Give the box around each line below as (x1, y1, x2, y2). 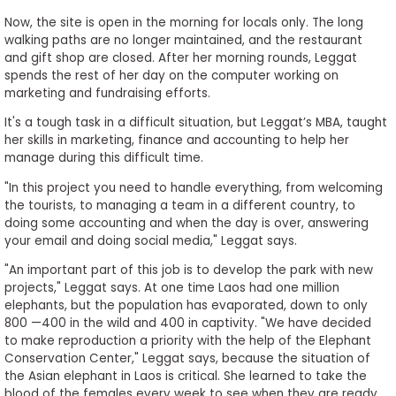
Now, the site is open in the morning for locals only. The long (4, 13, 363, 31)
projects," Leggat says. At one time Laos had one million (4, 279, 339, 297)
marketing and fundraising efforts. (4, 84, 210, 102)
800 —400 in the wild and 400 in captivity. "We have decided (4, 315, 371, 332)
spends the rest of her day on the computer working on (4, 66, 339, 84)
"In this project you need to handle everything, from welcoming (4, 179, 383, 196)
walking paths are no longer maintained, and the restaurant (4, 31, 362, 49)
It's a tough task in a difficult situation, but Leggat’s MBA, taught (4, 114, 387, 132)
